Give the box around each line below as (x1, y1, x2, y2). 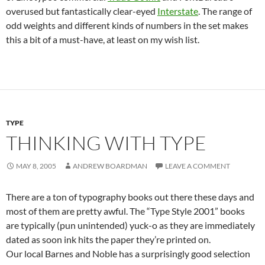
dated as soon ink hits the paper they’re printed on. (6, 234, 211, 245)
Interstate (157, 5, 198, 17)
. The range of (198, 5, 252, 17)
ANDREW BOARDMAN (73, 161, 147, 170)
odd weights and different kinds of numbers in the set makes (6, 20, 248, 31)
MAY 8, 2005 (16, 161, 56, 170)
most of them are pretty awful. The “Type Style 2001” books (6, 205, 245, 216)
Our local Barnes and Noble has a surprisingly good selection (6, 248, 250, 259)
